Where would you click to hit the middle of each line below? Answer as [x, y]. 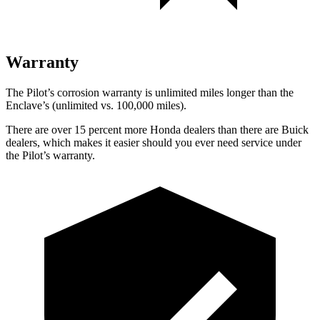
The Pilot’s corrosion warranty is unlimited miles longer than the [150, 92]
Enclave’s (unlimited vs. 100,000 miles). [96, 105]
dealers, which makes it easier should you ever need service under [154, 142]
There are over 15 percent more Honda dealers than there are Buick [157, 129]
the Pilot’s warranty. [50, 155]
